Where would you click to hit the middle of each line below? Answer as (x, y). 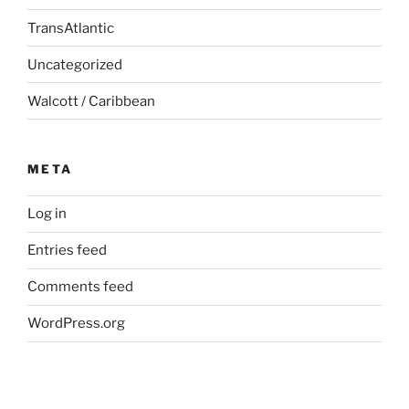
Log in (47, 214)
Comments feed (80, 287)
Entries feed (67, 251)
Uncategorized (75, 64)
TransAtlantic (71, 28)
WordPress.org (76, 324)
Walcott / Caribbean (91, 101)
